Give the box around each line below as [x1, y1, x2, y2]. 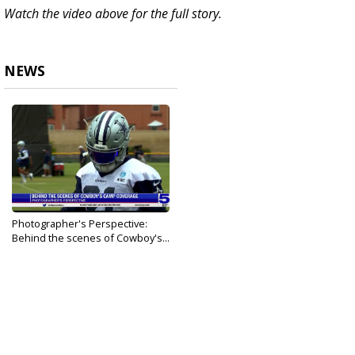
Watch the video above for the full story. [4, 5, 225, 23]
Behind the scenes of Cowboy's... [12, 231, 170, 246]
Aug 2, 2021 [12, 244, 59, 257]
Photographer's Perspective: [12, 216, 147, 231]
